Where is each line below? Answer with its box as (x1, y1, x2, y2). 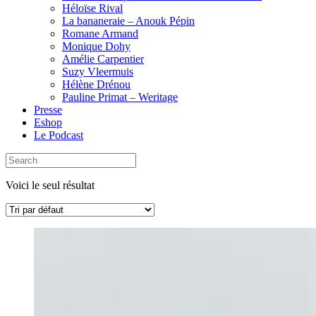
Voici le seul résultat (6, 179, 95, 191)
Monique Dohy (62, 40, 130, 52)
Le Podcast (34, 129, 83, 141)
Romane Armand (62, 28, 138, 39)
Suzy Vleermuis (62, 66, 133, 78)
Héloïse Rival (62, 2, 123, 14)
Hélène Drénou (62, 78, 130, 90)
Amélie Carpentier (62, 53, 144, 65)
